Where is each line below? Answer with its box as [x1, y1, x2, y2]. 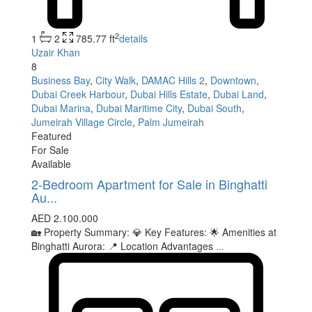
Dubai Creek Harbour [31, 86, 125, 101]
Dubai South [187, 100, 242, 115]
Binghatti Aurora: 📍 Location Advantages [31, 238, 216, 253]
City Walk [95, 72, 136, 87]
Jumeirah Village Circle [31, 114, 132, 129]
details [119, 31, 148, 45]
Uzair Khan [31, 45, 80, 59]
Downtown [210, 72, 256, 87]
